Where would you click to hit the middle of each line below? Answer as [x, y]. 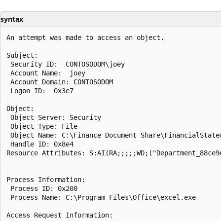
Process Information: [46, 179]
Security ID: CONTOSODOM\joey [66, 64]
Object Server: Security [54, 117]
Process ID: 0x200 [42, 188]
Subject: [22, 55]
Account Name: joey [46, 73]
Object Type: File [42, 126]
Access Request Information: [60, 215]
